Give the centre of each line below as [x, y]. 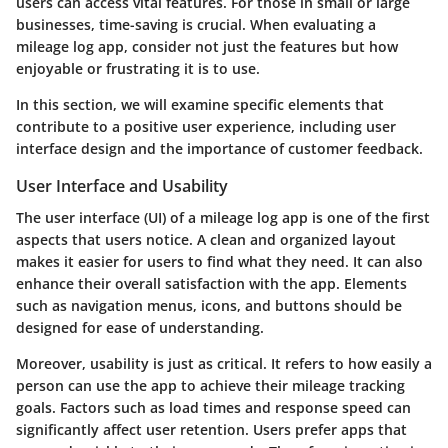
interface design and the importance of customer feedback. [219, 149]
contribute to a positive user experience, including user [206, 127]
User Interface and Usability [122, 186]
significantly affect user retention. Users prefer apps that [211, 430]
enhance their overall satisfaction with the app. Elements [211, 284]
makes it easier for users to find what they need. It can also [219, 262]
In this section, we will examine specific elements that [200, 105]
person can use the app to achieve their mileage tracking [210, 386]
